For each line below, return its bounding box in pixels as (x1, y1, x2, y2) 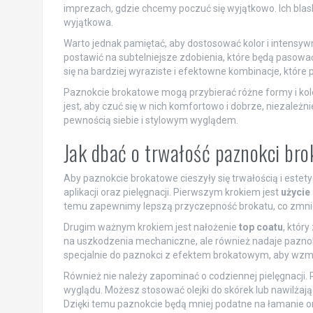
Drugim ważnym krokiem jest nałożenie (63, 221, 239, 233)
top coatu (238, 221, 283, 233)
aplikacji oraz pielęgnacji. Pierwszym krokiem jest (63, 186, 281, 198)
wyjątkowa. (63, 16, 113, 28)
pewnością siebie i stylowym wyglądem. (63, 114, 238, 126)
